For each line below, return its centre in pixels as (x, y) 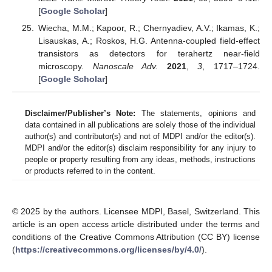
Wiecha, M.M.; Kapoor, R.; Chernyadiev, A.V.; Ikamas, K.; (149, 28)
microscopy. (65, 66)
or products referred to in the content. (90, 171)
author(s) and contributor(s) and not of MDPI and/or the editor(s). (140, 137)
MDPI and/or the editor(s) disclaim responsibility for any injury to (140, 148)
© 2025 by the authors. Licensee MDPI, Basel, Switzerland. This (136, 212)
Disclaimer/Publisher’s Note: (80, 114)
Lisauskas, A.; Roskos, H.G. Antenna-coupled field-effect (149, 40)
